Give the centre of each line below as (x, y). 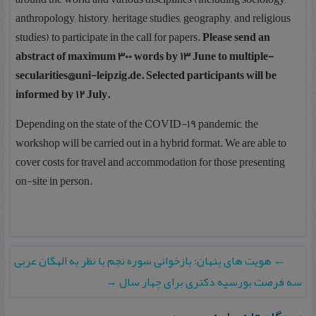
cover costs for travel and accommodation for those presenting (151, 162)
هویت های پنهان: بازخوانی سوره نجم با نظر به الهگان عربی (144, 261)
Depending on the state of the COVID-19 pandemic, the (137, 124)
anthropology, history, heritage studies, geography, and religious (153, 18)
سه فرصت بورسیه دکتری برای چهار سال (209, 282)
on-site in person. (54, 181)
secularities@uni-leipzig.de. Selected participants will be (146, 75)
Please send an (237, 37)
